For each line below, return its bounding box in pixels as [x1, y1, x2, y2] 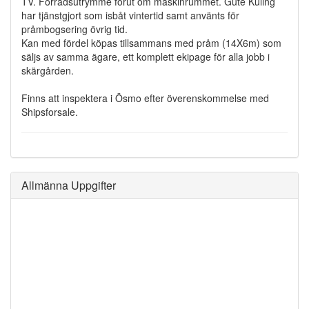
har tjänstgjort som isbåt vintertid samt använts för [21, 8, 239, 22]
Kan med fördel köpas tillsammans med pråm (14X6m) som [21, 35, 281, 50]
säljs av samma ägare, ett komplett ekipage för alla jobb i [21, 49, 270, 63]
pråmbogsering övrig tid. [21, 21, 128, 36]
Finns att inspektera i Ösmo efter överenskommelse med [21, 90, 269, 105]
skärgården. [21, 63, 74, 77]
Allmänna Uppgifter [21, 177, 116, 193]
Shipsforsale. [21, 104, 78, 119]
